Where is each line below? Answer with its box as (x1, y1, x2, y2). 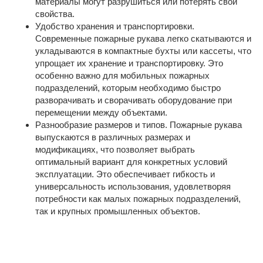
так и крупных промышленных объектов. (35, 206, 200, 216)
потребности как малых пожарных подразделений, (35, 194, 241, 204)
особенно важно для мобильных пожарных (35, 70, 210, 80)
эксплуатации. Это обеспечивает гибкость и (35, 169, 215, 179)
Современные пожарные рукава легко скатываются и (35, 33, 251, 43)
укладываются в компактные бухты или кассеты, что (35, 46, 251, 56)
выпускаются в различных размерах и (35, 132, 190, 142)
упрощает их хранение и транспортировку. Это (35, 58, 223, 68)
